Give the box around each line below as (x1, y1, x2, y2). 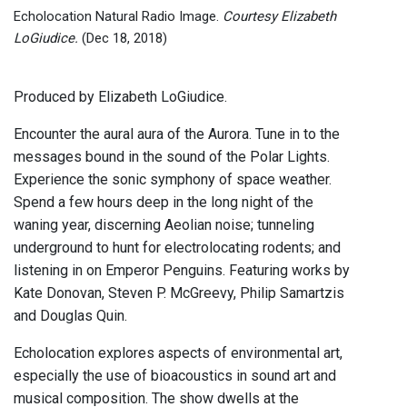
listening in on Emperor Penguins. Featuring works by (14, 262, 350, 280)
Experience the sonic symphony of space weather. (14, 171, 332, 189)
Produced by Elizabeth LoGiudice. (14, 88, 227, 106)
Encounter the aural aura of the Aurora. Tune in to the (14, 125, 340, 144)
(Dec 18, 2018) (78, 30, 167, 47)
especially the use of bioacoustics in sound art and (14, 367, 336, 385)
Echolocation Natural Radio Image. (14, 8, 223, 25)
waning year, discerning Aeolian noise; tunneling (14, 216, 314, 234)
